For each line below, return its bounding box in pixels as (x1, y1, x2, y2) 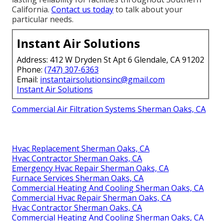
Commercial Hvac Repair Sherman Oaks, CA (12, 192, 171, 203)
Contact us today (51, 3, 113, 15)
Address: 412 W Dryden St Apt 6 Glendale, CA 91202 (17, 54, 204, 65)
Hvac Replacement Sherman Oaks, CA (12, 143, 149, 154)
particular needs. (12, 13, 74, 25)
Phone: (17, 64, 44, 75)
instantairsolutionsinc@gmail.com (40, 74, 165, 85)
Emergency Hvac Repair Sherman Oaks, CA (12, 162, 169, 174)
